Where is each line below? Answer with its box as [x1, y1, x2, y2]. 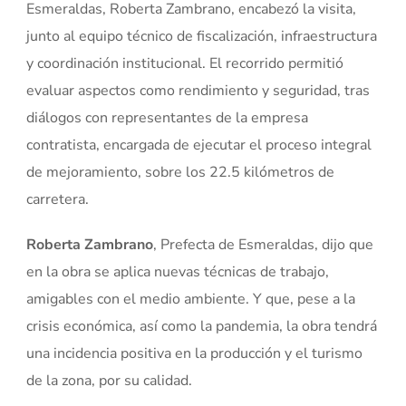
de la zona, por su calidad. [26, 370, 193, 391]
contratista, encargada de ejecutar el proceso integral [26, 134, 372, 155]
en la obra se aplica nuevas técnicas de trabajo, [26, 261, 330, 282]
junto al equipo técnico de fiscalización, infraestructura [26, 25, 378, 46]
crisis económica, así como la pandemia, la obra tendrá [26, 315, 378, 336]
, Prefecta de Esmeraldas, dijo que [153, 234, 374, 255]
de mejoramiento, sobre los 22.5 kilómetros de [26, 161, 335, 182]
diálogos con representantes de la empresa [26, 107, 309, 128]
